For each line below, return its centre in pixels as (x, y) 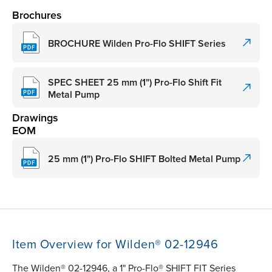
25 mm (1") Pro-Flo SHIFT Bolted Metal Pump (144, 159)
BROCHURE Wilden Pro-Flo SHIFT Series (137, 43)
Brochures (37, 15)
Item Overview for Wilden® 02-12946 (115, 245)
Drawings (35, 118)
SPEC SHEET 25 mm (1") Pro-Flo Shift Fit (135, 82)
